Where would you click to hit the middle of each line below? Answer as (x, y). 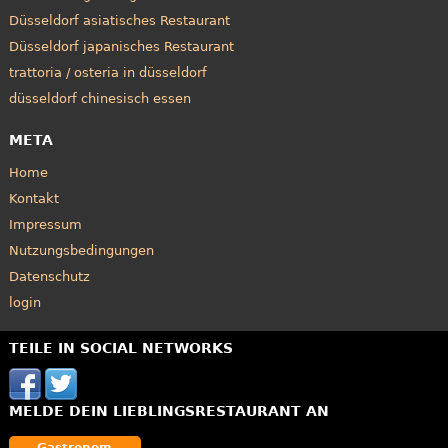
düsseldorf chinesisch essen (99, 99)
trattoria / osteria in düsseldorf (107, 73)
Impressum (45, 224)
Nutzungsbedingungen (81, 250)
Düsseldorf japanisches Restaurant (121, 47)
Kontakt (33, 198)
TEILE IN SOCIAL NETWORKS (120, 347)
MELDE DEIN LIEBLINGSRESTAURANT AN (168, 410)
